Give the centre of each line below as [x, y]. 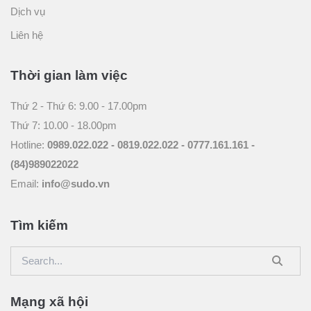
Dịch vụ [28, 11]
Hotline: [29, 144]
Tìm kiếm [39, 225]
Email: [26, 183]
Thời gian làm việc [69, 75]
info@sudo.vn [76, 183]
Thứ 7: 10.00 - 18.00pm [64, 125]
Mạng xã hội [49, 301]
